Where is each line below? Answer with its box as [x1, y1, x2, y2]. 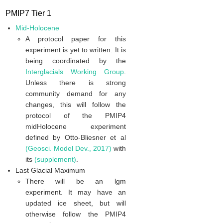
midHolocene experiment [25, 122, 126, 131]
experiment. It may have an [25, 188, 126, 197]
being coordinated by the [25, 57, 126, 65]
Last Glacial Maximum [15, 166, 85, 175]
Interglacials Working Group [25, 68, 124, 76]
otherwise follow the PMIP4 [25, 210, 126, 219]
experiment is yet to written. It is [25, 46, 126, 54]
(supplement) [34, 155, 76, 164]
